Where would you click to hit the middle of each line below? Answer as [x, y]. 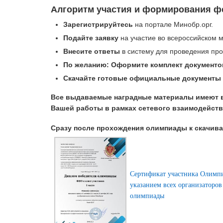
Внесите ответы [91, 51]
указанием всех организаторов [176, 185]
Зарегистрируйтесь [98, 24]
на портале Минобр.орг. [173, 24]
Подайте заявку [91, 38]
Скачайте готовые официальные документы [142, 78]
